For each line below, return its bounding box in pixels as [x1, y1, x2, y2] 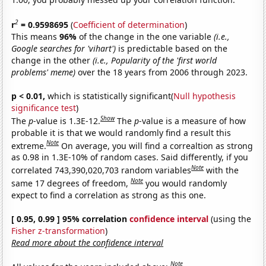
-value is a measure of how [139, 115, 246, 126]
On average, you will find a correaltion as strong [61, 140, 254, 151]
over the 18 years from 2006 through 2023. [75, 66, 248, 78]
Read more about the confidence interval [11, 236, 164, 248]
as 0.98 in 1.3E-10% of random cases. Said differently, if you [11, 151, 249, 163]
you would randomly [145, 177, 227, 189]
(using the [208, 213, 252, 224]
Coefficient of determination [73, 18, 185, 30]
